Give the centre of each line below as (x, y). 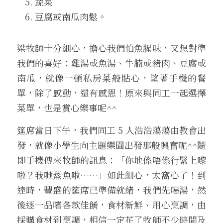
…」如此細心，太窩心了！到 (148, 175)
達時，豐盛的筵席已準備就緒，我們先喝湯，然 (111, 190)
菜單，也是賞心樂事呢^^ (67, 108)
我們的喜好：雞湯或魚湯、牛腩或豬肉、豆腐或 (111, 63)
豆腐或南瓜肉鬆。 (71, 16)
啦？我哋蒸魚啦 (49, 175)
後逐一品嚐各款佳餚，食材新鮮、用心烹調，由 (111, 205)
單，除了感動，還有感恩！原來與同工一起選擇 (111, 93)
